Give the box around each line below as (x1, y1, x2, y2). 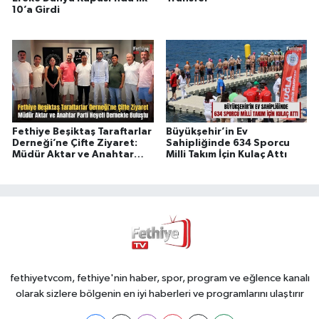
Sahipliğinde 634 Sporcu (165, 137, 290, 148)
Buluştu (12, 172, 51, 182)
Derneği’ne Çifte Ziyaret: (12, 137, 137, 148)
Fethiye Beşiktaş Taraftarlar (12, 126, 152, 137)
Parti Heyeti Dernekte (12, 160, 122, 171)
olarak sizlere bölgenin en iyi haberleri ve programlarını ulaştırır (15, 288, 304, 299)
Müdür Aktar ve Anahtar (12, 149, 134, 159)
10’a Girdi (12, 5, 60, 16)
